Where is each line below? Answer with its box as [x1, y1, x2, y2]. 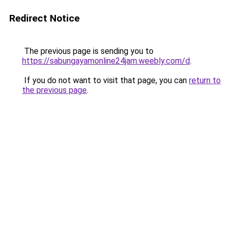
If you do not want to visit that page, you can [22, 75, 189, 85]
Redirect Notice [9, 12, 80, 24]
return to [189, 75, 221, 85]
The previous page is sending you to [22, 46, 154, 56]
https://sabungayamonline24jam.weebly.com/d [22, 56, 190, 66]
